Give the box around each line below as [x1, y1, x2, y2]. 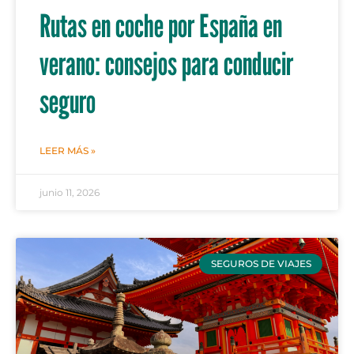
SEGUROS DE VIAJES [210, 257, 311, 269]
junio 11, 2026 [40, 186, 100, 198]
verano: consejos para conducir [40, 43, 293, 82]
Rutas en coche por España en [40, 6, 282, 44]
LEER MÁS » [40, 144, 96, 156]
